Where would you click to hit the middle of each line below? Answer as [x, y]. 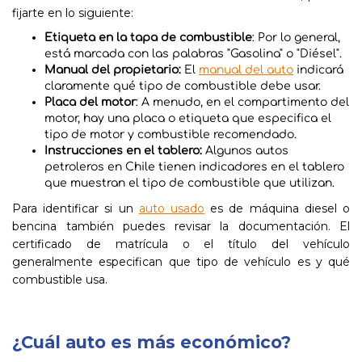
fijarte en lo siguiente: [73, 13]
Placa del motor [90, 102]
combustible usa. [60, 280]
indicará [318, 70]
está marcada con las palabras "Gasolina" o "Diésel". [193, 54]
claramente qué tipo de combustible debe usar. [183, 86]
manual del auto [246, 70]
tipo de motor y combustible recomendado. [170, 135]
